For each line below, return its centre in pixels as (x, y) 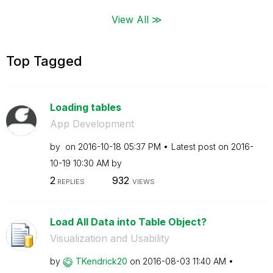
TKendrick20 (101, 261)
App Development (92, 123)
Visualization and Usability (109, 238)
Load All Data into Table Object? (128, 222)
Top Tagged (44, 61)
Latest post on (201, 146)
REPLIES (70, 182)
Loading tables (85, 107)
